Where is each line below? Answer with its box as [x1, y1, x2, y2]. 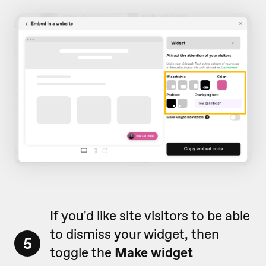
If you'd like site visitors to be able [50, 206, 250, 224]
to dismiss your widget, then [50, 224, 219, 243]
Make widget [115, 243, 193, 261]
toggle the [50, 243, 115, 261]
